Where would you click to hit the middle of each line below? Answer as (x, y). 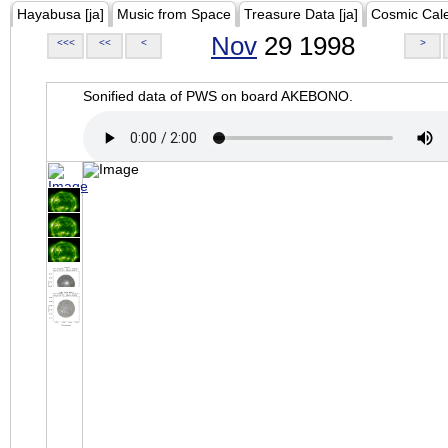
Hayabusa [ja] (60, 14)
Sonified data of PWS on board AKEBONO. (218, 96)
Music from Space (174, 14)
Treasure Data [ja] (301, 14)
